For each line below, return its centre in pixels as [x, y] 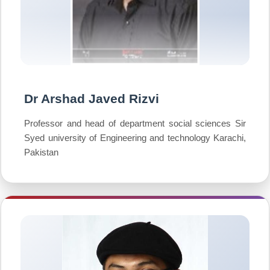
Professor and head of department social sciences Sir [135, 123]
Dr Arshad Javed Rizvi [92, 99]
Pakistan [41, 152]
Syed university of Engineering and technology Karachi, [135, 138]
